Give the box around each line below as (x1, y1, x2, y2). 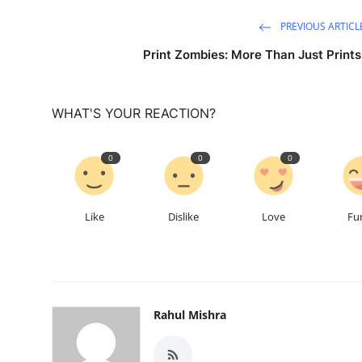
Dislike (168, 209, 200, 225)
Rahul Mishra (154, 307, 226, 323)
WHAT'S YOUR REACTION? (52, 105, 216, 122)
